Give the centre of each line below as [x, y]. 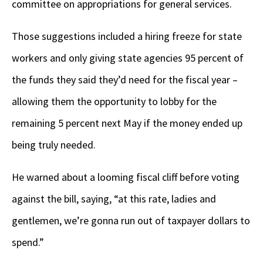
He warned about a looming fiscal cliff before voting [126, 177]
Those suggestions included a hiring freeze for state [127, 36]
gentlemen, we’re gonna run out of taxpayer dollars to [131, 221]
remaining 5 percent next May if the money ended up [127, 123]
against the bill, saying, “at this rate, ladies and [114, 199]
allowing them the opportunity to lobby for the [114, 102]
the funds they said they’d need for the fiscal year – [125, 80]
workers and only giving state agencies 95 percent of [128, 58]
